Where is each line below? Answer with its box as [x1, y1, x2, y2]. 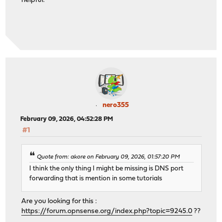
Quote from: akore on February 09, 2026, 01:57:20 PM [37, 154, 180, 160]
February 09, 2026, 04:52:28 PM [20, 116, 113, 123]
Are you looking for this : [21, 197, 98, 205]
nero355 [102, 102, 129, 110]
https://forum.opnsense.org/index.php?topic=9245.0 [21, 207, 193, 215]
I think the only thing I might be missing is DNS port [29, 165, 184, 172]
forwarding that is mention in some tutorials [29, 175, 163, 182]
